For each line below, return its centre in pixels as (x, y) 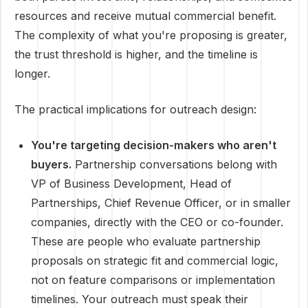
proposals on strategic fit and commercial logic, (155, 261)
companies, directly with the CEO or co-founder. (157, 222)
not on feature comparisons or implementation (153, 280)
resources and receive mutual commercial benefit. (145, 16)
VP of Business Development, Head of (131, 184)
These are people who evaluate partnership (146, 241)
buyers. (51, 164)
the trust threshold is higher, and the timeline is (136, 54)
